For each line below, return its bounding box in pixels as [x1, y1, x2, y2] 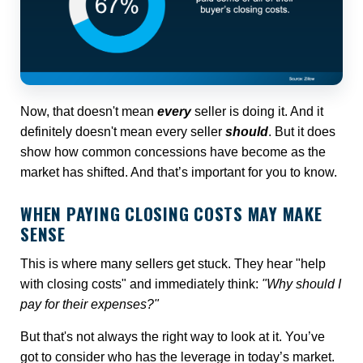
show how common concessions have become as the [20, 145, 326, 160]
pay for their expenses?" [20, 297, 159, 311]
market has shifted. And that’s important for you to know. [20, 165, 337, 180]
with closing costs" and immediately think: [20, 276, 262, 291]
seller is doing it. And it [194, 105, 323, 119]
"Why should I [262, 276, 341, 291]
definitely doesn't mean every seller [20, 125, 225, 139]
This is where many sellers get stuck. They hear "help [20, 256, 326, 271]
